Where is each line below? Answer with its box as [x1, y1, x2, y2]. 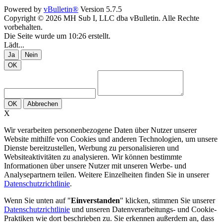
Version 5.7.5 [78, 5, 122, 14]
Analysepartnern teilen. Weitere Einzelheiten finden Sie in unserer [4, 170, 209, 179]
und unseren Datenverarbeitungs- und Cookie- [70, 205, 217, 214]
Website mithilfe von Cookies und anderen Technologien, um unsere [4, 135, 218, 144]
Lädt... [4, 41, 24, 50]
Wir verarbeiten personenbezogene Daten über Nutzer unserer [4, 126, 197, 135]
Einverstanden [71, 196, 120, 205]
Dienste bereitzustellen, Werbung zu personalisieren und [4, 144, 179, 153]
